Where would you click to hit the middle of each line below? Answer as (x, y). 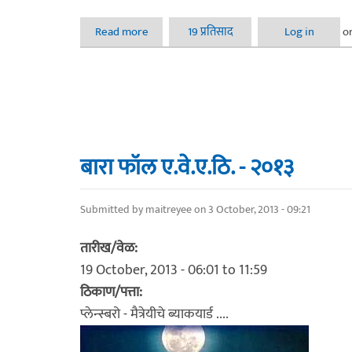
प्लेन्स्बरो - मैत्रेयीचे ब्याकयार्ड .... (154, 314)
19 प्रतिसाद (210, 32)
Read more (121, 32)
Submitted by (113, 209)
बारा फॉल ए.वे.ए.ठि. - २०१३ (187, 167)
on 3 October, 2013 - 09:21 (251, 209)
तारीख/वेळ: (110, 248)
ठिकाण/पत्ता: (113, 292)
